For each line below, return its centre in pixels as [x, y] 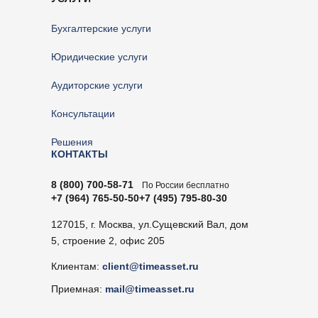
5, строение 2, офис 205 [108, 241]
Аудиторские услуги [97, 85]
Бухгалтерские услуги [101, 28]
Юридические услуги [99, 57]
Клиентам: [77, 266]
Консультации [83, 114]
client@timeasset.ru [150, 266]
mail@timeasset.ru [150, 289]
